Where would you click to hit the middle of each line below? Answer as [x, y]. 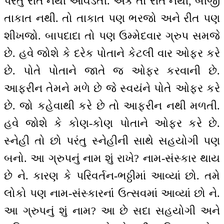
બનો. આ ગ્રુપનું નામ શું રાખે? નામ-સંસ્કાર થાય [112, 158]
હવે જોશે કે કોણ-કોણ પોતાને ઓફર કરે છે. [112, 123]
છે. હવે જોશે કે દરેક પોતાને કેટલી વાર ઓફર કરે [112, 53]
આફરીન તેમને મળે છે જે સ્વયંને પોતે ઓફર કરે [112, 88]
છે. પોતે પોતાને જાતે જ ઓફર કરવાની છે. [112, 70]
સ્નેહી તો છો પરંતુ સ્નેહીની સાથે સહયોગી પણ [112, 140]
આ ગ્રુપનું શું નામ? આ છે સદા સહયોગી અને [112, 210]
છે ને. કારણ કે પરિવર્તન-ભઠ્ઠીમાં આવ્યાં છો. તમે [112, 175]
